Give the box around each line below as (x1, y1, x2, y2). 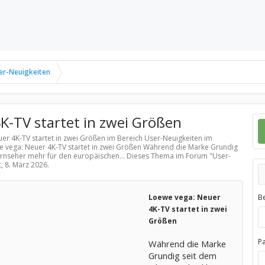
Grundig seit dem (148, 250, 216, 261)
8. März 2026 (4, 160, 47, 170)
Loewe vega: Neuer (148, 192, 221, 202)
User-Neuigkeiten (144, 133, 202, 143)
